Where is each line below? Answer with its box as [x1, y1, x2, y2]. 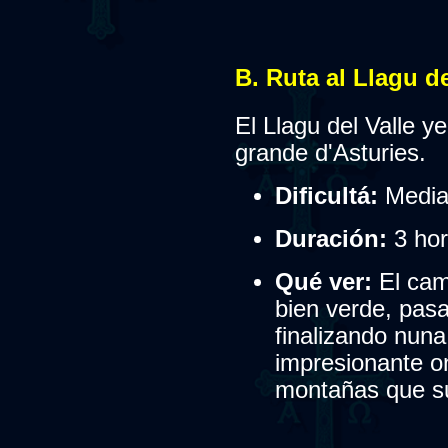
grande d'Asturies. [234, 139, 426, 166]
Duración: [274, 225, 387, 252]
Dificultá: [274, 182, 378, 209]
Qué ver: [274, 268, 372, 295]
